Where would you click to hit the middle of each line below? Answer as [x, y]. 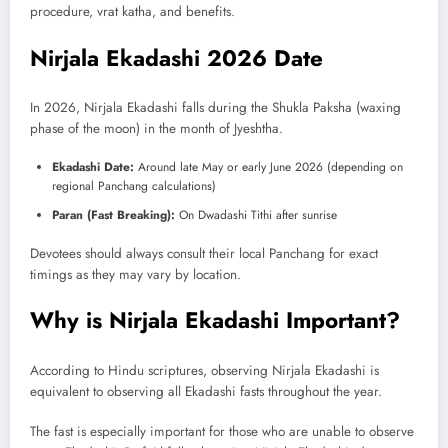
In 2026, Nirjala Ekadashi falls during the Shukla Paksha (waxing [215, 108]
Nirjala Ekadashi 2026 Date [176, 57]
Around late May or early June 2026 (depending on [268, 167]
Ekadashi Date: [93, 167]
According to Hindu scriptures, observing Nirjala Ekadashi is [204, 370]
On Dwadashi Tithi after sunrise [256, 215]
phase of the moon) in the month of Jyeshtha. [156, 129]
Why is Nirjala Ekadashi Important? [215, 320]
